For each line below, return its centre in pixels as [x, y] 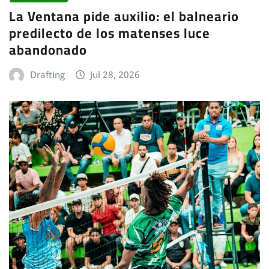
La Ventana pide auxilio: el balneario [124, 17]
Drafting [47, 75]
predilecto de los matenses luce [110, 33]
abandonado [48, 50]
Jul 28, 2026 [115, 75]
